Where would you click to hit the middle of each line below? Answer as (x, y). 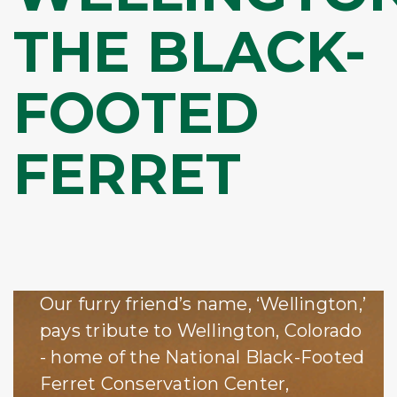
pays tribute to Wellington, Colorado (201, 330)
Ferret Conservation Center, (165, 383)
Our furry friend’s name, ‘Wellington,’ (203, 304)
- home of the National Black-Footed (202, 357)
